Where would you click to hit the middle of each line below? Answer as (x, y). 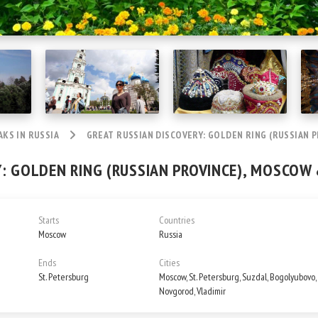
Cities (169, 263)
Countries (177, 220)
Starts (49, 220)
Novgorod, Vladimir (192, 291)
